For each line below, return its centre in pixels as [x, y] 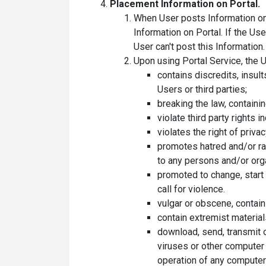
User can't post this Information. [199, 46]
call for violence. [191, 189]
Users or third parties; [202, 89]
